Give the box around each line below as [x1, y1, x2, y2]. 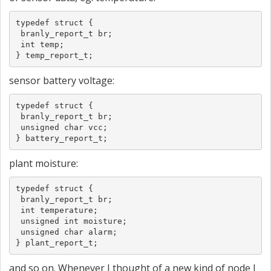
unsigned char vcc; [15, 122, 108, 132]
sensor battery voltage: [9, 74, 114, 87]
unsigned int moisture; [15, 216, 127, 226]
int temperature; [15, 205, 98, 215]
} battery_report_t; [15, 133, 108, 143]
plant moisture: [9, 157, 78, 170]
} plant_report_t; [15, 238, 98, 247]
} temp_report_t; [15, 50, 93, 60]
